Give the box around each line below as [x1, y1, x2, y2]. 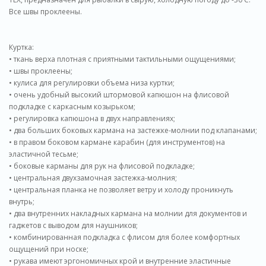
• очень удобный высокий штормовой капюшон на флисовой [9, 90, 229, 100]
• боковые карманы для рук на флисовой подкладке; [9, 161, 195, 171]
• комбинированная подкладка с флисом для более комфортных [9, 232, 240, 242]
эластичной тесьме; [9, 149, 78, 159]
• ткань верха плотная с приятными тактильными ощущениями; [9, 54, 236, 64]
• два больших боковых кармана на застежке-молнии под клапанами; [9, 125, 257, 135]
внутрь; [9, 197, 34, 207]
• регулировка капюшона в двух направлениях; [9, 113, 175, 123]
